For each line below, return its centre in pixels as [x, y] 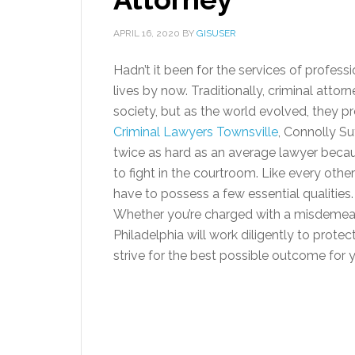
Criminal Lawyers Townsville [196, 132]
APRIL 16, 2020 [147, 33]
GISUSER [216, 33]
